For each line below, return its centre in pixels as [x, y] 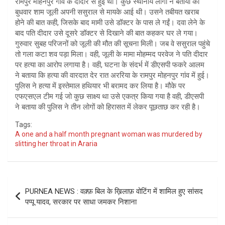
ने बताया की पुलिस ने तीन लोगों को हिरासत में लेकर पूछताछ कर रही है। [108, 107]
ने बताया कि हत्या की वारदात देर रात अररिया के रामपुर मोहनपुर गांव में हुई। [112, 75]
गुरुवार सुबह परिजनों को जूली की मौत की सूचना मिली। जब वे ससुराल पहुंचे [113, 43]
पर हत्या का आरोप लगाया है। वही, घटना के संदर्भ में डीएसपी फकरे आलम [110, 65]
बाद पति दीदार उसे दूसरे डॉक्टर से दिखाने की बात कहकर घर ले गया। [106, 33]
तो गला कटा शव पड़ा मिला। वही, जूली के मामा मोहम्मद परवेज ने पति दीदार [111, 54]
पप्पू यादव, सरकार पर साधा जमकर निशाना [81, 202]
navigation [36, 199]
